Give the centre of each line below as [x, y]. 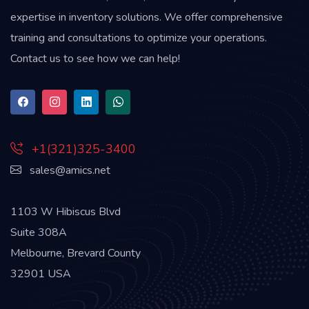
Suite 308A [39, 232]
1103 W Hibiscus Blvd [66, 211]
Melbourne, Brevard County [76, 253]
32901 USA [41, 273]
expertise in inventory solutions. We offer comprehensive [147, 17]
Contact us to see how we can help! [95, 58]
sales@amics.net [69, 170]
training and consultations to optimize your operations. [139, 38]
